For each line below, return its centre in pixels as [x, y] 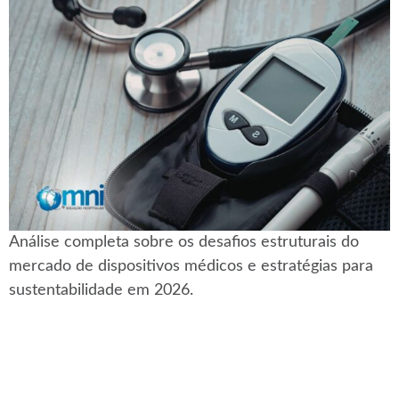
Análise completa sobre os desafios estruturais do [184, 242]
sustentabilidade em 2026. [101, 290]
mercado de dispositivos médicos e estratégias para [191, 266]
